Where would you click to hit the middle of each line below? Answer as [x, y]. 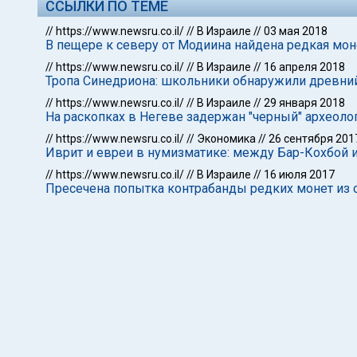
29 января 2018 [304, 103]
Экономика [226, 139]
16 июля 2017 [299, 175]
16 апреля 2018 [304, 67]
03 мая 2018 [296, 31]
